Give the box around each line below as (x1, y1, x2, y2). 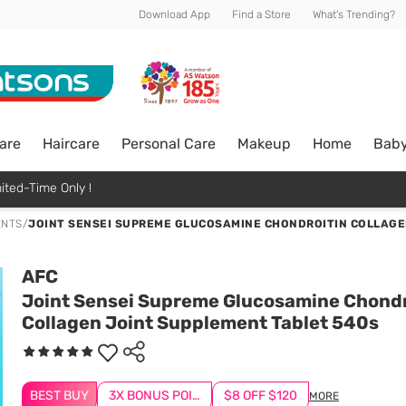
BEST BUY (30, 388, 89, 403)
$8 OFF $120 (224, 388, 297, 403)
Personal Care (121, 134, 216, 152)
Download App (139, 8, 210, 21)
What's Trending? (313, 8, 395, 21)
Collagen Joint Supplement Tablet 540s (22, 312, 379, 333)
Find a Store (232, 8, 291, 21)
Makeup (237, 134, 291, 152)
